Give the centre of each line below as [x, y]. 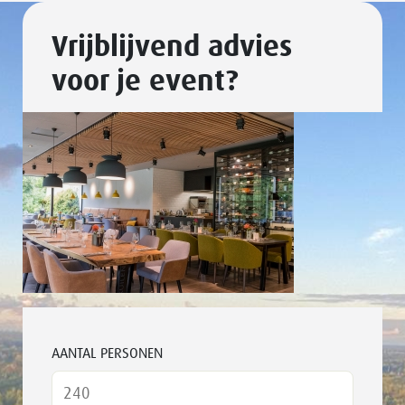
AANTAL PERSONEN [107, 353]
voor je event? [145, 82]
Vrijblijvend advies [172, 48]
